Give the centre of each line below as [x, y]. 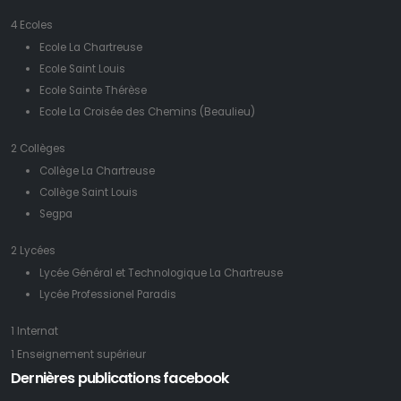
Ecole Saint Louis [82, 69]
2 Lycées [33, 251]
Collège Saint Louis [89, 193]
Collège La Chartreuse [97, 171]
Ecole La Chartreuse [91, 48]
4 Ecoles [32, 26]
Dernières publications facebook [120, 379]
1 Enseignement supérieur [78, 355]
